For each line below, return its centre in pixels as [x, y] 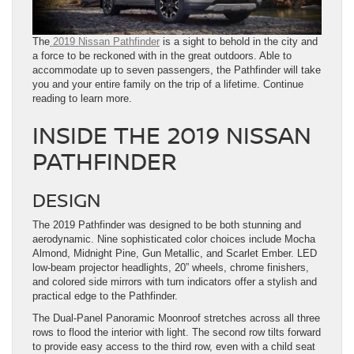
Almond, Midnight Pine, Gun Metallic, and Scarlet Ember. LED [175, 254]
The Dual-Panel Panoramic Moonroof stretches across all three [176, 318]
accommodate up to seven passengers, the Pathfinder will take [177, 70]
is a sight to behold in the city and [239, 42]
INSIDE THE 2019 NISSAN [172, 135]
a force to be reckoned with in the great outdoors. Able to [162, 56]
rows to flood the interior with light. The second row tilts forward [177, 333]
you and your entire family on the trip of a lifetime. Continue [168, 85]
